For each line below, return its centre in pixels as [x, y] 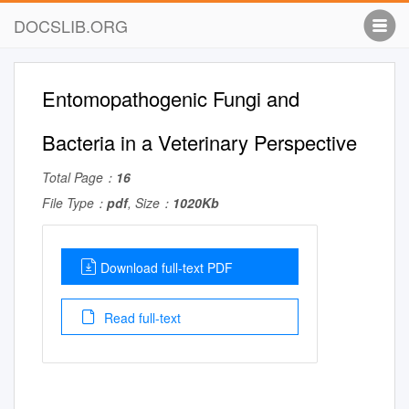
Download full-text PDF [167, 267]
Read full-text [141, 318]
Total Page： [79, 177]
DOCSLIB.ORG [71, 26]
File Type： [74, 203]
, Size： [150, 203]
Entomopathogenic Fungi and [171, 98]
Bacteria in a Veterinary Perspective [199, 142]
